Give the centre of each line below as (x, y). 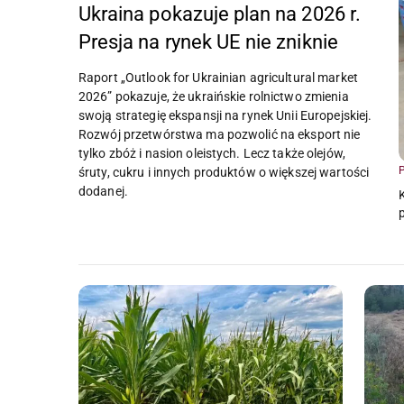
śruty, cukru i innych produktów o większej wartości (224, 173)
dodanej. (103, 192)
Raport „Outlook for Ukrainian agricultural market (218, 78)
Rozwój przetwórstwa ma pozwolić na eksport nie (220, 135)
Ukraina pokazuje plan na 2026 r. (220, 14)
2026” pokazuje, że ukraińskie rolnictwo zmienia (214, 97)
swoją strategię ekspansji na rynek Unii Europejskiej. (225, 116)
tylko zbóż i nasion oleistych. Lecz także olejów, (212, 154)
